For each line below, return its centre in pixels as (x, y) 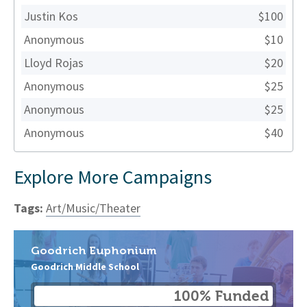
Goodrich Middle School (85, 267)
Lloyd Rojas (54, 62)
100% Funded (222, 296)
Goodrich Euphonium (94, 250)
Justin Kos (51, 16)
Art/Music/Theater (93, 208)
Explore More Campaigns (113, 176)
